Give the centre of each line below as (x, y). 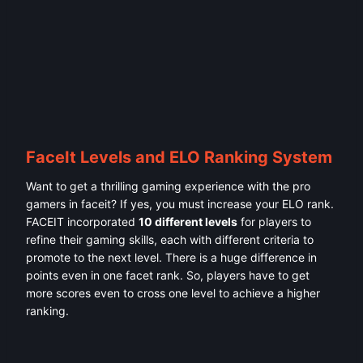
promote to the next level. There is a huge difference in (171, 258)
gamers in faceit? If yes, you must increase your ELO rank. (180, 204)
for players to (274, 222)
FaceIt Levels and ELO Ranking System (179, 158)
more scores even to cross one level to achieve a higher (173, 293)
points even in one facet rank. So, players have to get (168, 275)
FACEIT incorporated (82, 222)
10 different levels (188, 222)
